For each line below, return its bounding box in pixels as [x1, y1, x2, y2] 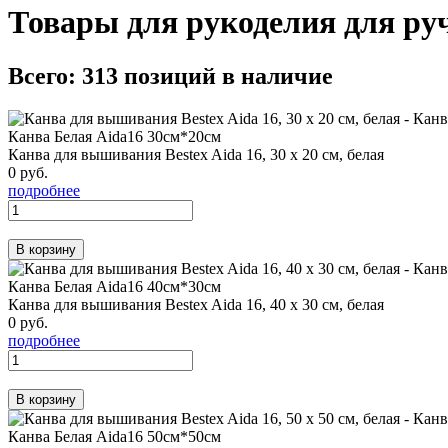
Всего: [8, 62, 82, 89]
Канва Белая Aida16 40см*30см [8, 277, 221, 295]
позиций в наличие [124, 62, 333, 89]
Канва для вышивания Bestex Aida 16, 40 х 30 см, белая [8, 295, 384, 313]
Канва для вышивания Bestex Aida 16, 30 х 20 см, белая [8, 145, 384, 163]
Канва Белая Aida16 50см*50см [8, 427, 221, 445]
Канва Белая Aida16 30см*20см [8, 127, 221, 145]
